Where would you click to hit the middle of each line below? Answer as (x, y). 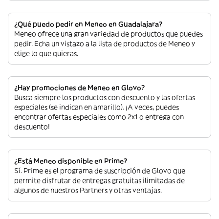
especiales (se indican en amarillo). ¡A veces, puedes (97, 107)
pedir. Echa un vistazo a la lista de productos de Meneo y (105, 44)
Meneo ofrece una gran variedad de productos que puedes (109, 34)
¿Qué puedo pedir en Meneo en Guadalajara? (88, 24)
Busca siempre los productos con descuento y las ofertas (105, 97)
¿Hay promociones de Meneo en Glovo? (79, 88)
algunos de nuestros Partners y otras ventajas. (88, 190)
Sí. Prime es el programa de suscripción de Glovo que (100, 171)
